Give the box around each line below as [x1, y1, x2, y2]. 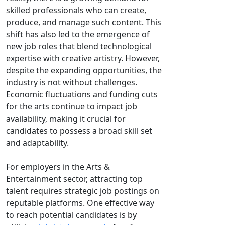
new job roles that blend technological [6, 41, 152, 52]
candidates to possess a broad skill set [6, 125, 152, 136]
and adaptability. [6, 137, 69, 148]
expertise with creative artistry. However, [6, 53, 160, 64]
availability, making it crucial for [6, 113, 126, 124]
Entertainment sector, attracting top [6, 173, 143, 184]
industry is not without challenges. [6, 77, 137, 88]
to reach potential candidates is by [6, 209, 137, 220]
